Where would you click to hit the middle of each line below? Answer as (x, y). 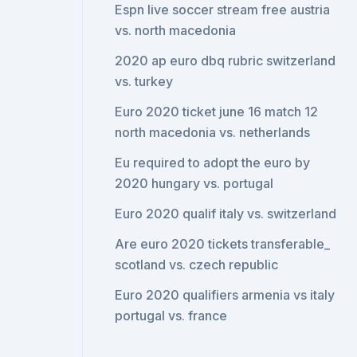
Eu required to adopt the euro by (213, 163)
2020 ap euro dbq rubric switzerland (226, 61)
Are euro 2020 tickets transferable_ (223, 244)
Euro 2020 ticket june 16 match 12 (217, 112)
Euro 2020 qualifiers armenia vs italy (225, 295)
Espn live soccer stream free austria (223, 10)
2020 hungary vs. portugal (194, 183)
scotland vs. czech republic (197, 265)
